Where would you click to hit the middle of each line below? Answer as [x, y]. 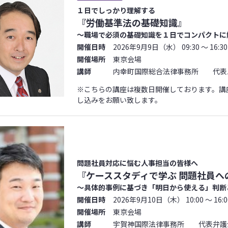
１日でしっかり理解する [116, 10]
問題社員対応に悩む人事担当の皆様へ [137, 163]
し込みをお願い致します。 [119, 100]
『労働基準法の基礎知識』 [132, 23]
